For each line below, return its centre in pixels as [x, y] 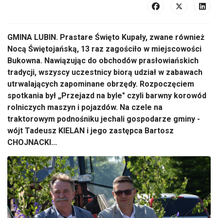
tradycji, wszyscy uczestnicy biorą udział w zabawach [105, 72]
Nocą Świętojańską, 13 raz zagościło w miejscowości [104, 49]
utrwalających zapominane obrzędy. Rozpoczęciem [101, 84]
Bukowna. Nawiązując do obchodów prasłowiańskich [103, 61]
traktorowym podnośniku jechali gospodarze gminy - [104, 119]
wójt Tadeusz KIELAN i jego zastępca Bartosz [91, 131]
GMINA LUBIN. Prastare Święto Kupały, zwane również [106, 37]
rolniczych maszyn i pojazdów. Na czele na [85, 107]
